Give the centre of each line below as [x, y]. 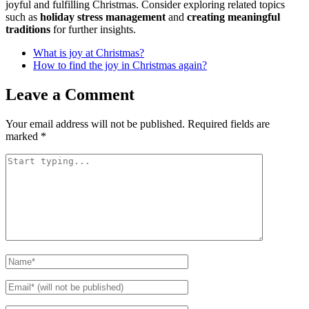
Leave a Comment [70, 94]
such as [23, 17]
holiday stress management [103, 17]
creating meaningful [233, 17]
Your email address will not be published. [95, 123]
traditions [28, 30]
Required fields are [229, 123]
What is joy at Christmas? [89, 53]
